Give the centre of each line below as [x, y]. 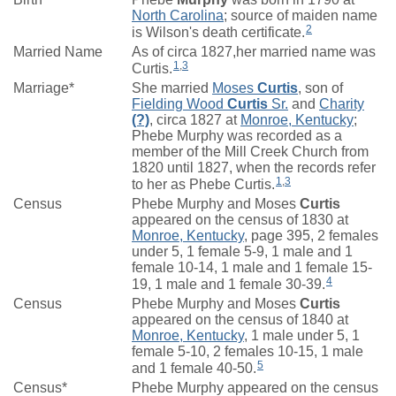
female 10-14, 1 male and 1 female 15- [252, 268]
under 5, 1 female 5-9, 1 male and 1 [242, 252]
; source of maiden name [301, 16]
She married [172, 88]
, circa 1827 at [195, 120]
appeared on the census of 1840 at [240, 320]
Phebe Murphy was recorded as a [237, 136]
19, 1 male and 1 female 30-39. [228, 284]
